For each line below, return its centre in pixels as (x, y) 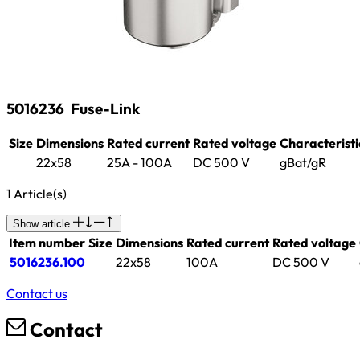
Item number (47, 243)
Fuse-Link (105, 108)
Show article (43, 224)
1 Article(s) (37, 194)
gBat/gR (303, 163)
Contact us (37, 294)
